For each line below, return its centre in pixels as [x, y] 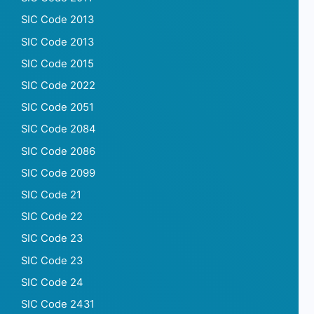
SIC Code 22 [52, 217]
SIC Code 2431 [58, 304]
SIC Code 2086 [58, 151]
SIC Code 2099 [58, 173]
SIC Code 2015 [57, 63]
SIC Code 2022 [58, 86]
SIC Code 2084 [59, 129]
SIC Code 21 [51, 194]
